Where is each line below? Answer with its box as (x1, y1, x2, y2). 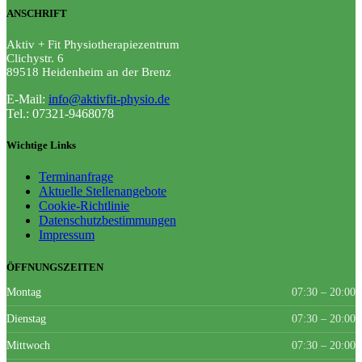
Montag (6, 285, 41, 298)
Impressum (39, 228, 95, 242)
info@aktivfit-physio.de (48, 92, 170, 107)
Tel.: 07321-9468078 (6, 107, 114, 121)
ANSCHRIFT (6, 6, 67, 19)
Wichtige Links (6, 139, 76, 152)
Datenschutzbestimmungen (39, 213, 176, 228)
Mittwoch (6, 339, 50, 351)
